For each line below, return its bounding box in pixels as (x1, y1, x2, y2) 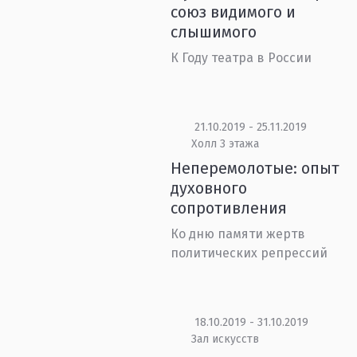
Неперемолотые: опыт (171, 159, 340, 178)
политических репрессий (171, 245, 328, 261)
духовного (171, 178, 248, 198)
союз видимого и (171, 2, 296, 22)
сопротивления (171, 198, 288, 218)
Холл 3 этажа (190, 137, 259, 151)
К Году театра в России (171, 50, 312, 65)
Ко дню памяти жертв (171, 226, 306, 241)
